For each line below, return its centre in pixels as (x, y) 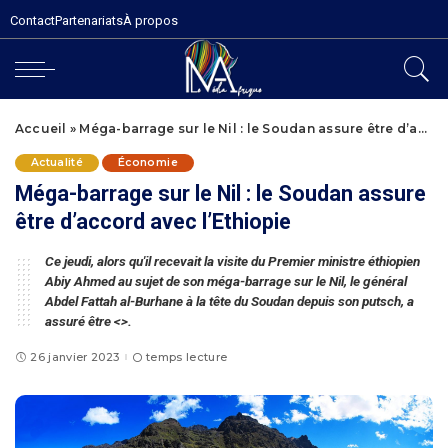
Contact (32, 20)
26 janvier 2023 (75, 356)
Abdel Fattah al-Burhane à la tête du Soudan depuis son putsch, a (229, 301)
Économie (148, 162)
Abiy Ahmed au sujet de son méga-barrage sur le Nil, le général (226, 281)
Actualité (57, 162)
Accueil (41, 128)
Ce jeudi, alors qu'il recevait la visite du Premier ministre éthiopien (232, 261)
